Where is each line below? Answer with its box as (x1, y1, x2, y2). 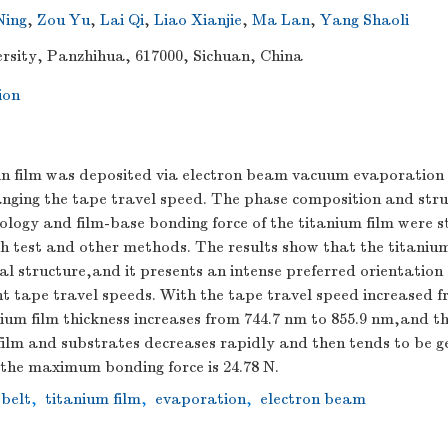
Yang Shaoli (320, 11, 409, 29)
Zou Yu (37, 11, 90, 29)
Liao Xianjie (154, 11, 242, 29)
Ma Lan (252, 11, 310, 29)
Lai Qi (100, 11, 144, 29)
